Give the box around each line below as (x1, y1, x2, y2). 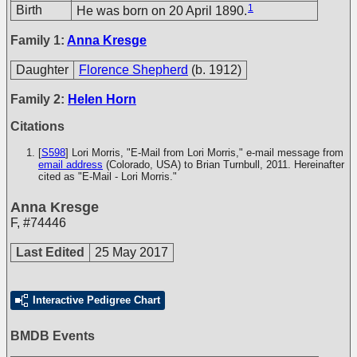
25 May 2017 (95, 245, 168, 259)
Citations (10, 120, 65, 133)
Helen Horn (68, 92, 136, 106)
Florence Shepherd (79, 63, 188, 76)
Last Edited (16, 245, 84, 259)
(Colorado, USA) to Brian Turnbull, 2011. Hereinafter (103, 159, 344, 171)
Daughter (16, 63, 69, 76)
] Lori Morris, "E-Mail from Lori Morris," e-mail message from (65, 147, 343, 159)
